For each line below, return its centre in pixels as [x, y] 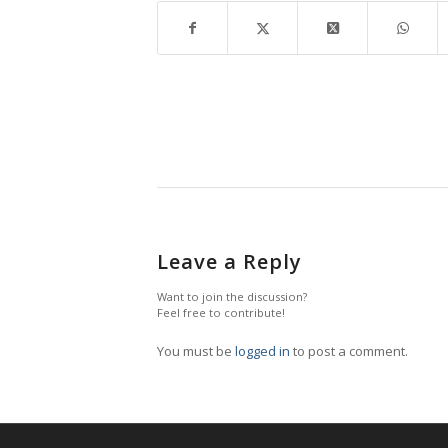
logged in [262, 351]
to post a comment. [349, 351]
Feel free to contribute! [221, 313]
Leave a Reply [229, 262]
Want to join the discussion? [232, 297]
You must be [196, 351]
